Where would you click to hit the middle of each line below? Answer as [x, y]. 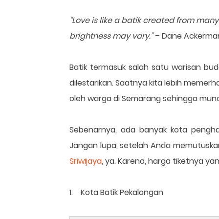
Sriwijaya [86, 161]
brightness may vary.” [111, 36]
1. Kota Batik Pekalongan [116, 192]
